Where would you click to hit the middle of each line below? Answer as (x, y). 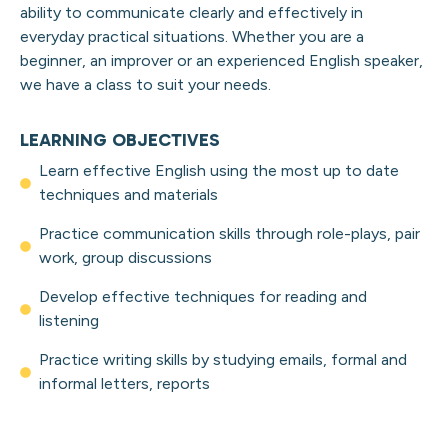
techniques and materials (128, 195)
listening (68, 321)
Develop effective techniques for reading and (202, 297)
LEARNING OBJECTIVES (120, 140)
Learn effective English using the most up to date (218, 171)
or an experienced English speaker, (298, 60)
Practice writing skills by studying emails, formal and (222, 360)
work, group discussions (125, 258)
